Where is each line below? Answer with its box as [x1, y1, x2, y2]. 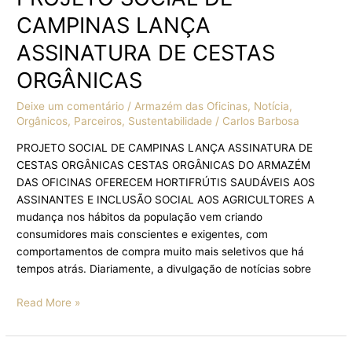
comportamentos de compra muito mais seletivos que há [16, 245, 305, 258]
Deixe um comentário [16, 99, 125, 112]
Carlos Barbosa [222, 114, 300, 127]
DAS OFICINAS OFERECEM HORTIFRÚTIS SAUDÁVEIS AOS [16, 176, 316, 189]
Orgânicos [16, 114, 68, 127]
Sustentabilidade [128, 114, 213, 127]
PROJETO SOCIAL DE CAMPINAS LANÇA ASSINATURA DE [16, 141, 313, 155]
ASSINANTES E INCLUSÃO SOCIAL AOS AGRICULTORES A [16, 193, 315, 207]
